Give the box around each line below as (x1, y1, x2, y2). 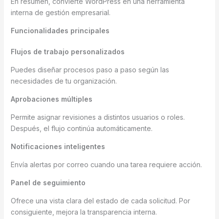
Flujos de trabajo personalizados (10, 47, 125, 56)
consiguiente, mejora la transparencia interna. (10, 207, 157, 216)
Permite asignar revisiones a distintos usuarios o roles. (10, 112, 185, 121)
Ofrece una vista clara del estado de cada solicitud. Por (10, 196, 190, 205)
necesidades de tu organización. (10, 76, 117, 85)
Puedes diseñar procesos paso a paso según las (10, 65, 169, 74)
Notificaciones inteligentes (10, 142, 105, 151)
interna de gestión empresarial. (10, 8, 110, 17)
